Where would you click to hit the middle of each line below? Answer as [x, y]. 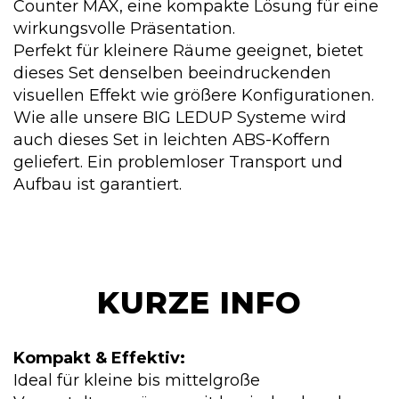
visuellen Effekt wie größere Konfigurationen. [194, 95]
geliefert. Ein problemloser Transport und [178, 162]
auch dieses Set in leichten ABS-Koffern [172, 139]
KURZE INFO [199, 302]
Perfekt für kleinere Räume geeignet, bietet [188, 50]
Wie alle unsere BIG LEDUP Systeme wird [180, 117]
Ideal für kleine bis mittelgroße [137, 380]
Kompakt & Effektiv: [99, 358]
